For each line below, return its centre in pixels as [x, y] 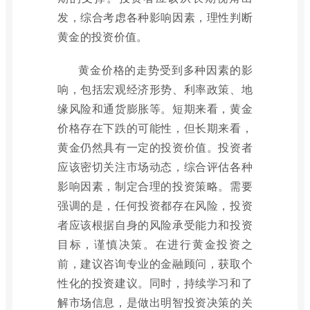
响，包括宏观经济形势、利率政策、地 [155, 89]
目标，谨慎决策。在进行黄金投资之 [155, 244]
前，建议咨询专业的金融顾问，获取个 [155, 263]
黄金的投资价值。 [103, 36]
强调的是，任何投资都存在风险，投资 [155, 205]
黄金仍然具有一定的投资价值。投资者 [155, 147]
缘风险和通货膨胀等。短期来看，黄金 [155, 108]
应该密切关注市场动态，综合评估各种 [155, 166]
